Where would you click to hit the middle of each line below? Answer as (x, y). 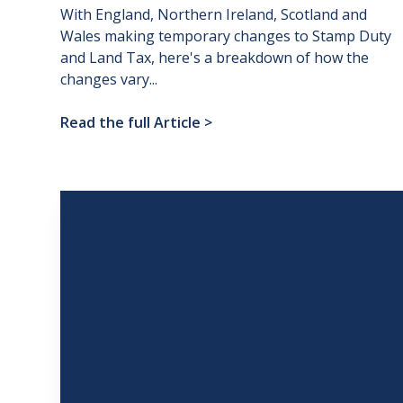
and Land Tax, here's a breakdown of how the (215, 58)
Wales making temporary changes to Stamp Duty (226, 36)
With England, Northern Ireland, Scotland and (214, 15)
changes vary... (109, 80)
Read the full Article (131, 123)
